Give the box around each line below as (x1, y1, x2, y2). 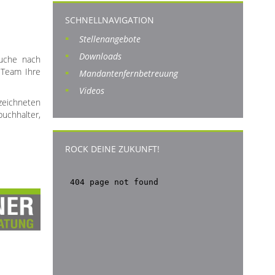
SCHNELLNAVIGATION (65, 14, 154, 26)
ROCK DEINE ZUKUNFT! (65, 143, 160, 155)
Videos (79, 85, 104, 96)
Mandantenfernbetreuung (79, 68, 178, 79)
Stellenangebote (79, 33, 141, 45)
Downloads (79, 50, 122, 62)
